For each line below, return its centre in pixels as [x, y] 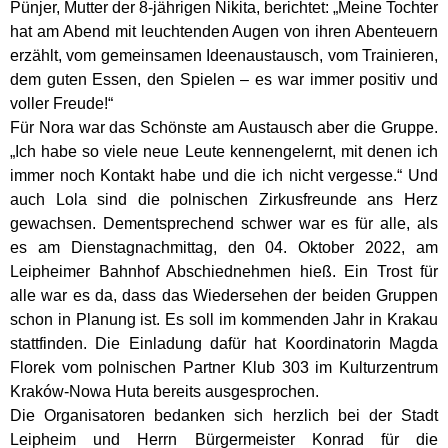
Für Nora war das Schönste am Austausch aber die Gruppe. [224, 128]
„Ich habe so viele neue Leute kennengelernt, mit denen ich [224, 152]
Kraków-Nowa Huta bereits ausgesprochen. [164, 392]
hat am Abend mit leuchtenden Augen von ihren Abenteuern [224, 32]
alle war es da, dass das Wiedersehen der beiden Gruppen [224, 296]
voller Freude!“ [61, 104]
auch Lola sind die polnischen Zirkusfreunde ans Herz [224, 200]
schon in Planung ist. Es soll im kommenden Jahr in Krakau [224, 320]
